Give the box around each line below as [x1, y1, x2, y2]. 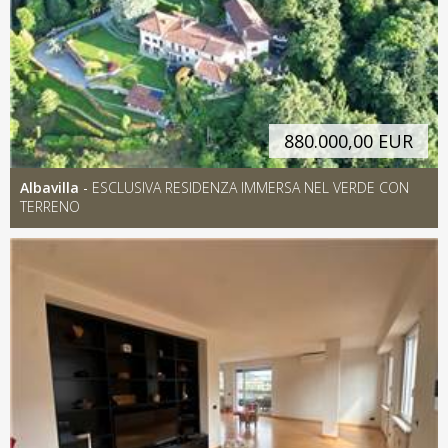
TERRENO [20, 196, 80, 216]
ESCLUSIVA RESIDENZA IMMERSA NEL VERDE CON [92, 177, 409, 197]
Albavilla [20, 177, 79, 197]
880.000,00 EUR [284, 128, 413, 153]
